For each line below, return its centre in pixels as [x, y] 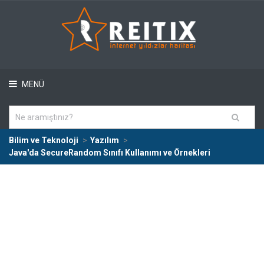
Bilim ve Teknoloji [44, 140]
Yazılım [105, 140]
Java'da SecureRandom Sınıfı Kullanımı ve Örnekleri [110, 153]
